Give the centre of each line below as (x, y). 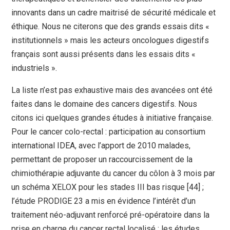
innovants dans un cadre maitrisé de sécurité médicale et (114, 13)
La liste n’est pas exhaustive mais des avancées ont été (112, 90)
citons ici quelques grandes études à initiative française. (112, 118)
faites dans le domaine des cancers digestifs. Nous (104, 104)
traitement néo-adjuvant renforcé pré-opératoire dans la (111, 215)
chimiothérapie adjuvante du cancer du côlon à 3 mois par (113, 174)
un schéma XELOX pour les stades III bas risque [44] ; (108, 187)
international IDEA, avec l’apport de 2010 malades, (101, 146)
